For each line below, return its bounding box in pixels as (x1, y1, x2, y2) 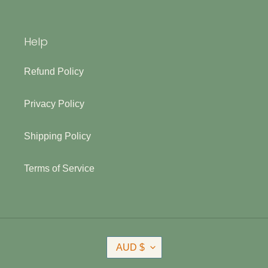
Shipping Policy (24, 130, 91, 141)
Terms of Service (24, 163, 95, 173)
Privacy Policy (24, 98, 84, 109)
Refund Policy (24, 66, 84, 77)
